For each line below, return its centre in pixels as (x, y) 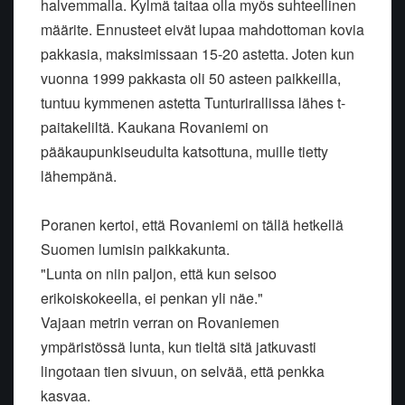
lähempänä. (79, 176)
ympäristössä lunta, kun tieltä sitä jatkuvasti (179, 347)
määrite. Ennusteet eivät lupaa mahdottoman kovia (202, 30)
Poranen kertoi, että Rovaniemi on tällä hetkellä (192, 225)
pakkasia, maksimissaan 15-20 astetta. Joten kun (198, 54)
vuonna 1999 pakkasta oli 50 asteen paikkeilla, (191, 79)
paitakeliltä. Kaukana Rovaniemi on (155, 127)
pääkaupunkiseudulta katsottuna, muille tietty (184, 152)
